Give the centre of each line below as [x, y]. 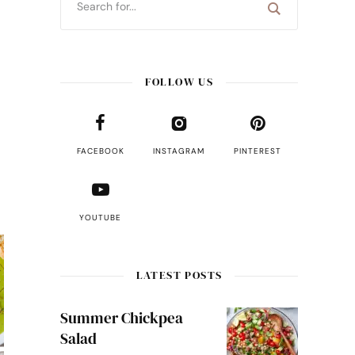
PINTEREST [258, 151]
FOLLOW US [179, 82]
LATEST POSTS [179, 275]
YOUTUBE [101, 218]
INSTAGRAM [179, 151]
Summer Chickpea [121, 318]
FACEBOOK [100, 151]
